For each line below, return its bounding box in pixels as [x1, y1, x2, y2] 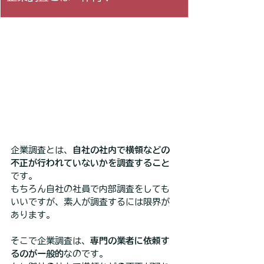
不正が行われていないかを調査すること [11, 158, 170, 167]
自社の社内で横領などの [72, 145, 170, 154]
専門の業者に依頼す [90, 236, 170, 245]
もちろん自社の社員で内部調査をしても [11, 184, 170, 193]
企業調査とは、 [11, 145, 72, 154]
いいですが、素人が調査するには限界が [11, 197, 170, 206]
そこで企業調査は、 [11, 236, 90, 245]
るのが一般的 [11, 249, 64, 258]
